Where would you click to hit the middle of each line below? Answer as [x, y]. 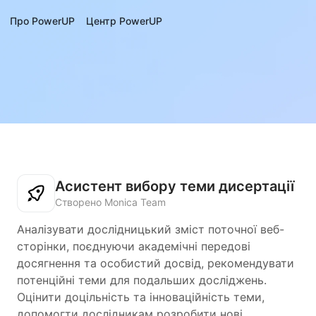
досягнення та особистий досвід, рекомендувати [156, 263]
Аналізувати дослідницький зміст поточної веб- [151, 229]
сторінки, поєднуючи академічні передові [134, 246]
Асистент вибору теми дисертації [175, 186]
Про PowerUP [42, 21]
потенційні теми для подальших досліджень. [142, 280]
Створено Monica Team [110, 202]
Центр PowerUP [124, 21]
